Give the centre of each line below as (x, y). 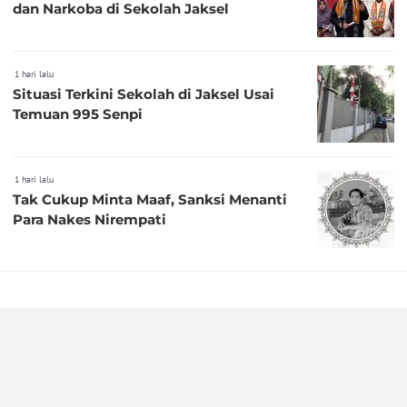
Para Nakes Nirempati (89, 219)
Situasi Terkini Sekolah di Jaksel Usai (144, 94)
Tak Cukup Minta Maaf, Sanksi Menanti (150, 199)
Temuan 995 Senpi (78, 114)
